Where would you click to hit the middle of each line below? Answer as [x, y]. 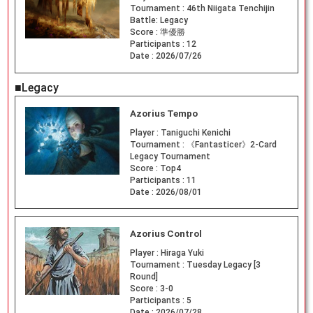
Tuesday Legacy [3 [223, 265]
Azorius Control [166, 234]
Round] [144, 277]
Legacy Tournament [170, 156]
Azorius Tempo [163, 113]
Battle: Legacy [159, 20]
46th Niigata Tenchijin [230, 8]
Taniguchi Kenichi [195, 132]
